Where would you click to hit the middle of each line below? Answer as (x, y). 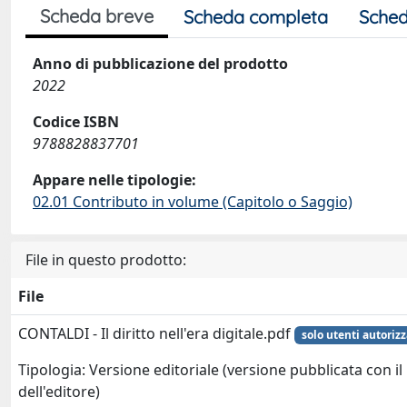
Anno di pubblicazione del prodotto (160, 64)
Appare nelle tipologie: (114, 180)
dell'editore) (59, 392)
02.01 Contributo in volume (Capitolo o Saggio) (193, 202)
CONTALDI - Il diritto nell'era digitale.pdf (156, 333)
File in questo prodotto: (106, 260)
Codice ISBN (76, 122)
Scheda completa (256, 17)
